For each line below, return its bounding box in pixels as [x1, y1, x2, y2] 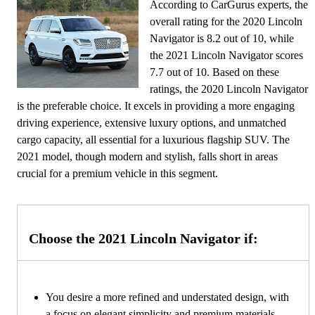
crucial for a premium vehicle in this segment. [17, 167, 218, 179]
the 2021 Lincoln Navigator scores [150, 49, 304, 61]
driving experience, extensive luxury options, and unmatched [17, 116, 286, 129]
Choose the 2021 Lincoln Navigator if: [29, 231, 258, 247]
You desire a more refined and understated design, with [46, 291, 289, 304]
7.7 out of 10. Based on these [150, 65, 280, 78]
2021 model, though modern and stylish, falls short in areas [17, 150, 278, 162]
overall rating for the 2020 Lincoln [150, 15, 303, 27]
